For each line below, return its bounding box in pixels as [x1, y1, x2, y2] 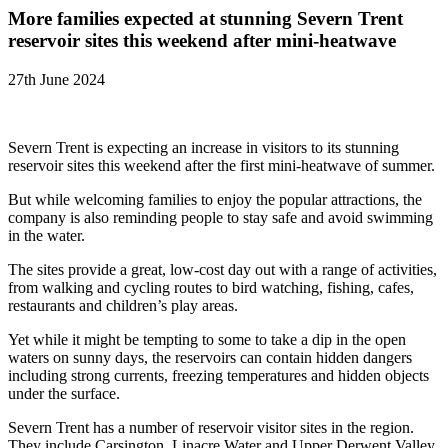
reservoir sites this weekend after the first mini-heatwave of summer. [8, 156, 435, 174]
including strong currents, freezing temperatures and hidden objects [8, 366, 429, 384]
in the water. [8, 226, 85, 244]
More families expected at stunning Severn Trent [8, 8, 403, 30]
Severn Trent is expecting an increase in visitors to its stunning [8, 138, 399, 156]
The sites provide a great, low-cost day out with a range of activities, [8, 260, 437, 278]
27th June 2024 [8, 70, 105, 88]
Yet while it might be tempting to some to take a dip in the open [8, 330, 406, 348]
